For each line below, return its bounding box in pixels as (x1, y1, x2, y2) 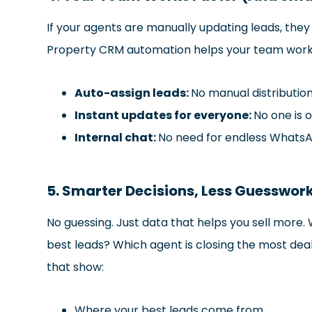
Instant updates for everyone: (75, 107, 254, 123)
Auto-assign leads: (75, 84, 192, 101)
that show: (47, 258, 104, 275)
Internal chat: (75, 129, 159, 146)
